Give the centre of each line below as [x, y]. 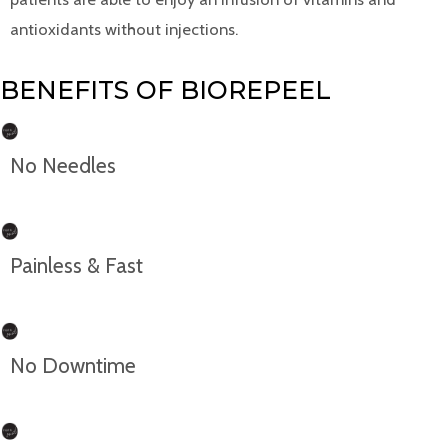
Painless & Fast [76, 266]
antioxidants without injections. [124, 28]
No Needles [63, 166]
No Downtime [73, 366]
